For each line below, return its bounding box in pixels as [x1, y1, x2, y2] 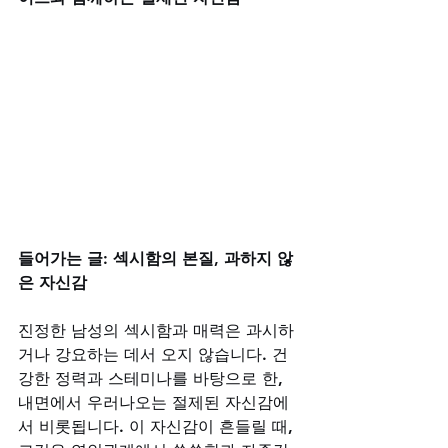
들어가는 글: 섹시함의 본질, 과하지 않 [18, 248, 293, 268]
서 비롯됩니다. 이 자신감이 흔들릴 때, [18, 416, 298, 436]
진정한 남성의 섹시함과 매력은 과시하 [18, 320, 294, 340]
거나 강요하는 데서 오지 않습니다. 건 [18, 344, 288, 364]
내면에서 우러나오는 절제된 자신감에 [18, 392, 289, 412]
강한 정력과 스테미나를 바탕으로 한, [18, 368, 288, 388]
